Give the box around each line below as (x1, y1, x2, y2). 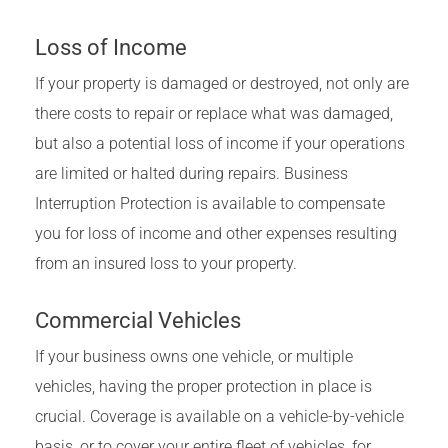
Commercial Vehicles (35, 307, 241, 334)
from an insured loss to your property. (35, 254, 297, 274)
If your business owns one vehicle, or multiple (35, 347, 353, 367)
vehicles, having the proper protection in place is (35, 377, 372, 397)
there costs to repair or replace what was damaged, (35, 104, 393, 124)
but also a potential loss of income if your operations (35, 134, 405, 154)
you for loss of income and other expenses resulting (35, 224, 397, 244)
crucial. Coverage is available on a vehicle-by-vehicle (35, 407, 404, 427)
